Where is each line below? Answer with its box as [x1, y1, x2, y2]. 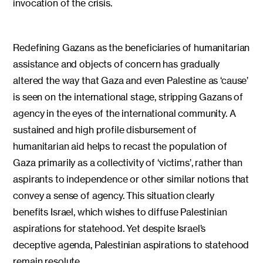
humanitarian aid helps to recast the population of [13, 140, 227, 153]
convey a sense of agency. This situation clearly [13, 190, 215, 202]
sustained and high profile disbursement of [13, 124, 197, 136]
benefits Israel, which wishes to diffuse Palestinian [13, 206, 227, 218]
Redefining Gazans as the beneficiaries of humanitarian [13, 42, 250, 54]
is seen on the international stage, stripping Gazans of [13, 91, 244, 103]
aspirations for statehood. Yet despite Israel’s [13, 222, 206, 235]
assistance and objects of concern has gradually [13, 58, 220, 70]
